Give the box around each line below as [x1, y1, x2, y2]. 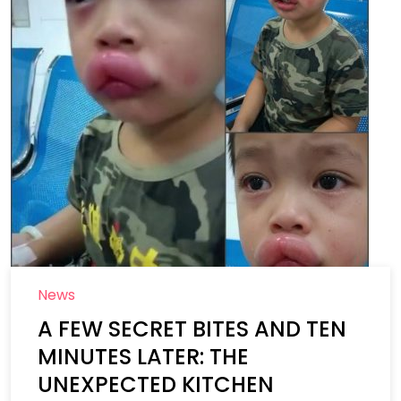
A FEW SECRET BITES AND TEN [38, 314, 346, 344]
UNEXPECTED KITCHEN [38, 370, 274, 399]
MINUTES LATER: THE [38, 342, 249, 371]
